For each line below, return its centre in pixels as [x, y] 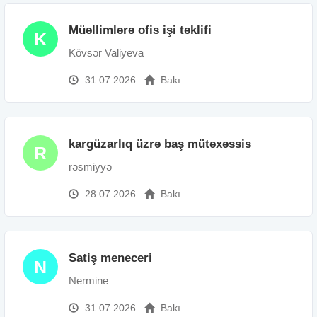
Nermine [88, 280]
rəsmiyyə [90, 166]
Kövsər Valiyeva [106, 52]
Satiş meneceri [110, 258]
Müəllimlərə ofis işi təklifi [140, 30]
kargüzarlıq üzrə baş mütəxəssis [160, 144]
